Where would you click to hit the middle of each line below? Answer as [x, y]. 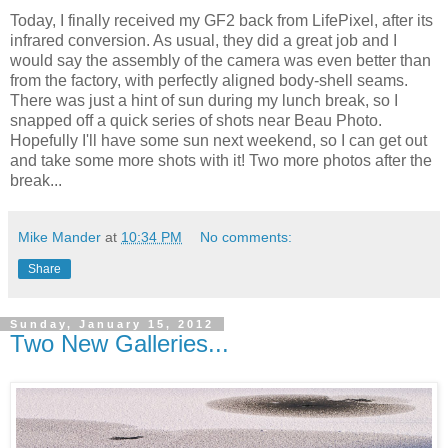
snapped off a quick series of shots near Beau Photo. [196, 120]
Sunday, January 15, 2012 [112, 323]
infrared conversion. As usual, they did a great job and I [203, 40]
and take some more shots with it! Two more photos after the [221, 160]
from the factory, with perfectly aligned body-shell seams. [209, 80]
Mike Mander [59, 236]
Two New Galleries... [119, 343]
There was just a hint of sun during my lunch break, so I [204, 100]
